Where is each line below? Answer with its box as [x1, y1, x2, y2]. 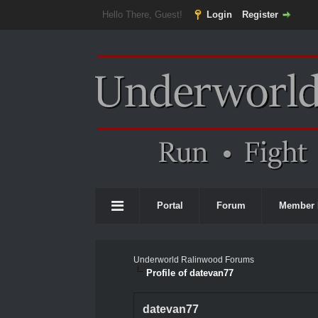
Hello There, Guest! [102, 9, 185, 20]
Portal [157, 200, 184, 211]
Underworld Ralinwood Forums [133, 255, 255, 265]
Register [242, 9, 278, 20]
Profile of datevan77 [146, 268, 234, 278]
